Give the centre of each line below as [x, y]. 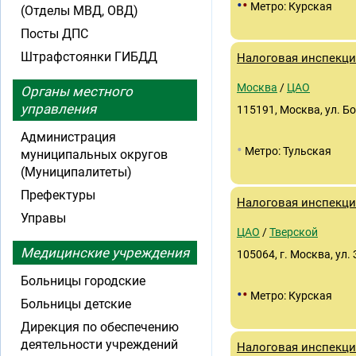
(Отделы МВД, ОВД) [79, 11]
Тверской [294, 232]
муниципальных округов [94, 155]
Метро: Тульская [287, 151]
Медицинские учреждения [105, 253]
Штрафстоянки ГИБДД [89, 57]
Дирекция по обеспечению [100, 327]
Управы [43, 218]
